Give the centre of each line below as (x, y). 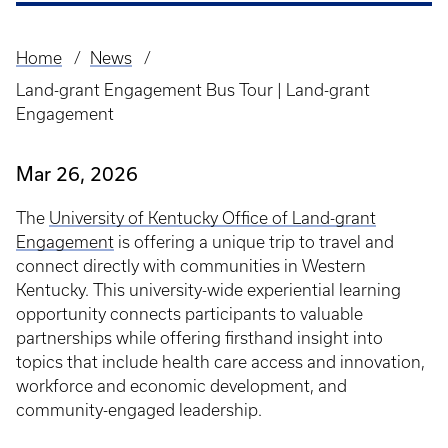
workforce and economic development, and (181, 386)
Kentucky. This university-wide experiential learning (208, 290)
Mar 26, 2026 (77, 174)
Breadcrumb (71, 73)
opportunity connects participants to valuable (189, 314)
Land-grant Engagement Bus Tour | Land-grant (193, 90)
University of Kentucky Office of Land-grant (212, 218)
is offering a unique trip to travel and (254, 242)
